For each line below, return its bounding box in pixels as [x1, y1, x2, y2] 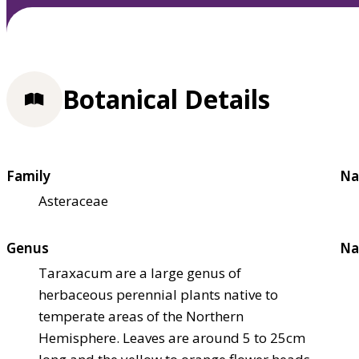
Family [6, 166, 50, 185]
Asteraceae [38, 191, 108, 210]
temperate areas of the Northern [38, 306, 244, 325]
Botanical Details [63, 82, 270, 117]
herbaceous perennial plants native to [38, 284, 278, 304]
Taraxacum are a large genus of [38, 263, 241, 282]
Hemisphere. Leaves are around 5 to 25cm [38, 328, 305, 347]
